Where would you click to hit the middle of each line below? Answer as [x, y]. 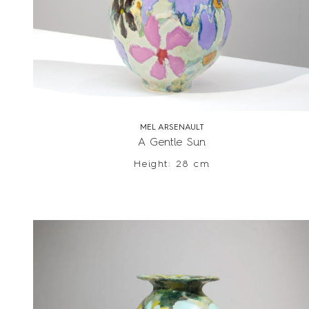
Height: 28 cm [172, 165]
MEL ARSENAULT [172, 128]
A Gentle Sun [172, 143]
